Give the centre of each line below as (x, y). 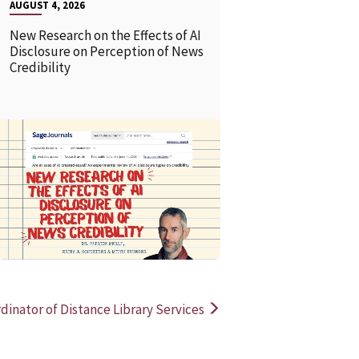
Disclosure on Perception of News (106, 52)
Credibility (41, 68)
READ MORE (85, 182)
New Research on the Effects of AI (105, 36)
